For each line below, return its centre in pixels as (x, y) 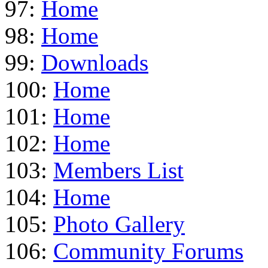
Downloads (95, 62)
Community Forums (148, 251)
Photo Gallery (119, 224)
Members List (118, 170)
